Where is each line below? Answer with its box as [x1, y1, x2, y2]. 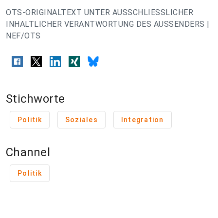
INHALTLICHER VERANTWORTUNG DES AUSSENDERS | [6, 19, 210, 29]
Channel [6, 145, 50, 160]
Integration [121, 116, 164, 124]
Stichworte [6, 92, 65, 106]
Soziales [65, 116, 98, 124]
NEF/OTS [6, 31, 41, 40]
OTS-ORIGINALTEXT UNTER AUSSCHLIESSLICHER [6, 8, 193, 17]
